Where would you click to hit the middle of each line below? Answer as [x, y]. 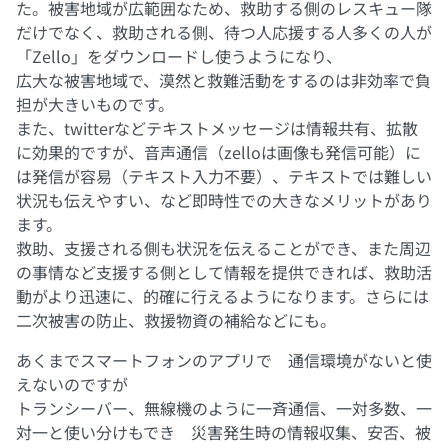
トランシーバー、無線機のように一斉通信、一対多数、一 [224, 408]
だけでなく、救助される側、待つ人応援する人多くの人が [224, 32]
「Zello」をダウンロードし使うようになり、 [179, 56]
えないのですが [72, 384]
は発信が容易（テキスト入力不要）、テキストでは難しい [224, 176]
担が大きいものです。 [95, 104]
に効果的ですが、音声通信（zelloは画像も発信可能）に [218, 152]
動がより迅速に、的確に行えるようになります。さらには [222, 296]
